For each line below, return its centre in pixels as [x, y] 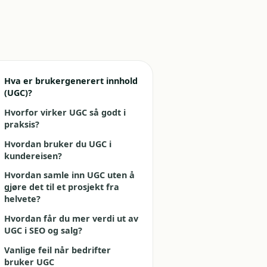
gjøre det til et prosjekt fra [61, 187]
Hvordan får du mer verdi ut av [71, 219]
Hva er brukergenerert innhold [71, 80]
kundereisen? [33, 156]
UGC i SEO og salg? [43, 231]
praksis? [21, 124]
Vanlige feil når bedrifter [57, 250]
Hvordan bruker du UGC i [58, 144]
